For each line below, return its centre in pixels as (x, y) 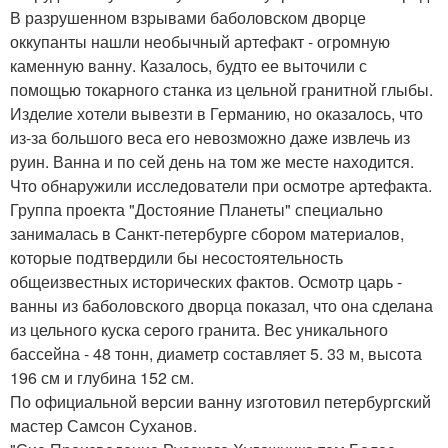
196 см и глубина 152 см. (102, 377)
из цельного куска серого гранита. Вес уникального (199, 329)
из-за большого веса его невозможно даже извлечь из (210, 137)
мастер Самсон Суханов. (103, 425)
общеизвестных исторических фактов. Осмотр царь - (206, 281)
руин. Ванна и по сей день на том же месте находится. (212, 161)
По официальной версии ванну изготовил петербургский (220, 401)
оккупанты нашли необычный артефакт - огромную (200, 41)
